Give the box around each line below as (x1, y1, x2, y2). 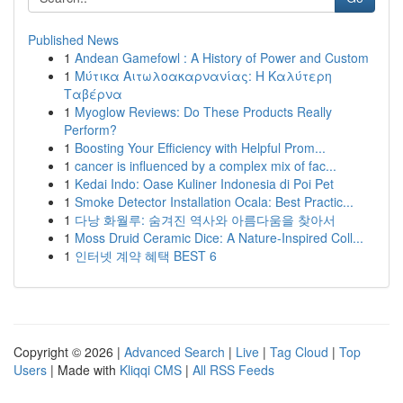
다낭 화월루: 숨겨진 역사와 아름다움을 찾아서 (75, 210, 336, 228)
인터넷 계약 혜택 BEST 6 (75, 246, 217, 264)
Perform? (64, 121, 117, 139)
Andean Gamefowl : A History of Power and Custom (75, 49, 369, 67)
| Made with (47, 361, 120, 379)
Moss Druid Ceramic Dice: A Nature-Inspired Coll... (75, 228, 363, 246)
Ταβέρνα (64, 85, 122, 103)
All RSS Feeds (193, 361, 274, 379)
